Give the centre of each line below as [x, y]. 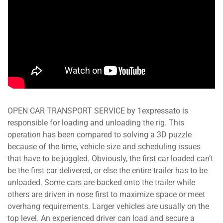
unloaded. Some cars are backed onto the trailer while [101, 183]
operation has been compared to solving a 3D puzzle [100, 135]
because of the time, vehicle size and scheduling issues [104, 147]
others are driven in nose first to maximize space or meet [106, 195]
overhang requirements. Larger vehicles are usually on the [108, 207]
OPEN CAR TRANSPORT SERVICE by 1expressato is [98, 111]
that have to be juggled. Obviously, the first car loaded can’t [110, 159]
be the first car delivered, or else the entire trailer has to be [108, 171]
